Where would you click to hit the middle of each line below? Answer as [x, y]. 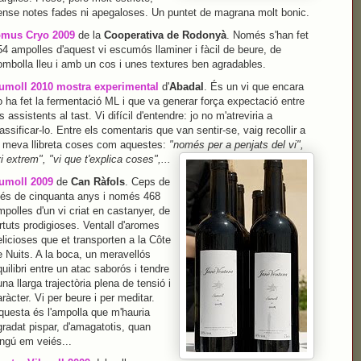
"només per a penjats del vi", [236, 144]
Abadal [186, 86]
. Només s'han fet [267, 35]
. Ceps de [147, 181]
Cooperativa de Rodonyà [165, 35]
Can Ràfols [98, 181]
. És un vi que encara [253, 86]
